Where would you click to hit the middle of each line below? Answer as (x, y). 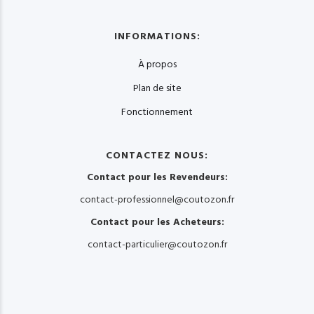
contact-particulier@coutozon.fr (157, 245)
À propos (157, 65)
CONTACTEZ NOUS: (157, 156)
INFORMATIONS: (157, 37)
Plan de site (157, 89)
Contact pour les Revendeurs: (157, 178)
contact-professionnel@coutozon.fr (157, 200)
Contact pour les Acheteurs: (157, 223)
